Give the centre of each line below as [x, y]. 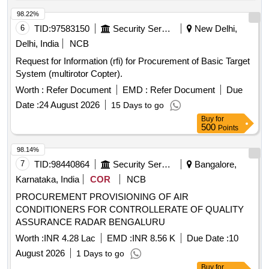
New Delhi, [215, 29]
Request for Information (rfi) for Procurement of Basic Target [133, 61]
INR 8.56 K [154, 238]
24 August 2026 [69, 105]
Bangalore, [214, 165]
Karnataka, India [47, 180]
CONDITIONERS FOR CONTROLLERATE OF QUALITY [130, 210]
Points [228, 128]
